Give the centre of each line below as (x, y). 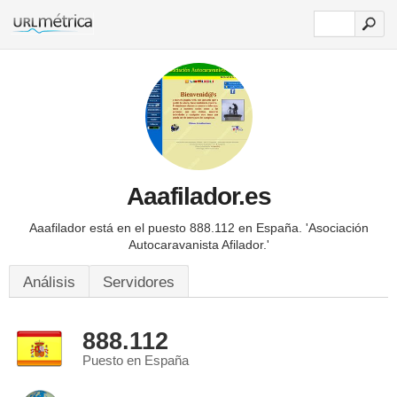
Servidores (139, 282)
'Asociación (337, 228)
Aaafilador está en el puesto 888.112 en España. (167, 228)
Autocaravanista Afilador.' (198, 245)
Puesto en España (136, 361)
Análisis (49, 282)
